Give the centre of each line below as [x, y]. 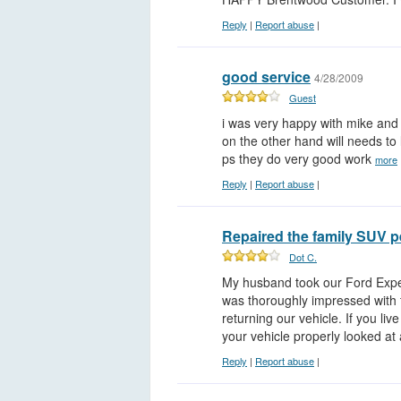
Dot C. [303, 257]
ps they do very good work [299, 159]
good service [266, 77]
